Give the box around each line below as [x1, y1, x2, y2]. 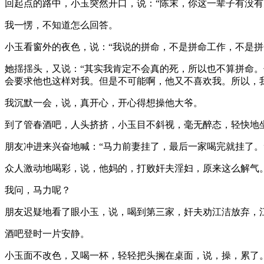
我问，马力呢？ [5, 184, 71, 195]
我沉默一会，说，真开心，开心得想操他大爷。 [5, 97, 203, 108]
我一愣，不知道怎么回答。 [5, 19, 118, 30]
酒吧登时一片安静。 [5, 228, 90, 239]
